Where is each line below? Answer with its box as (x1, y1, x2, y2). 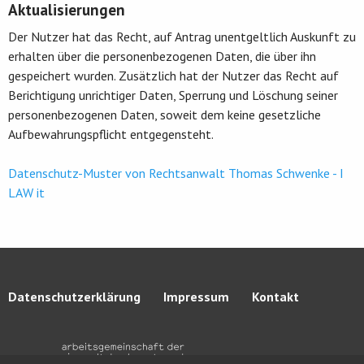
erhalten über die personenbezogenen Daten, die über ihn (8, 47, 316, 64)
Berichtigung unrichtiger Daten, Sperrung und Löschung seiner (8, 86, 338, 103)
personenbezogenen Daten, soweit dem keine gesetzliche (8, 106, 321, 123)
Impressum (163, 288, 229, 305)
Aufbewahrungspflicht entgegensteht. (8, 125, 214, 142)
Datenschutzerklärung (8, 288, 141, 305)
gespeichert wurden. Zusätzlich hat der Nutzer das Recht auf (8, 67, 339, 84)
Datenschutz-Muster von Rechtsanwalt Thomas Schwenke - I (8, 164, 344, 181)
